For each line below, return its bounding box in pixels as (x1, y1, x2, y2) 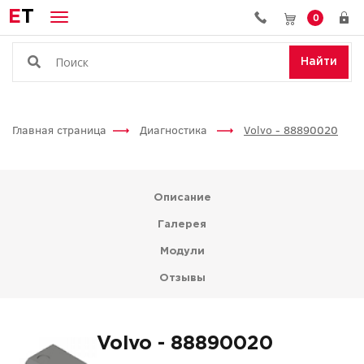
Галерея (158, 220, 206, 229)
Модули (159, 247, 205, 256)
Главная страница (12, 122, 106, 137)
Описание (153, 193, 211, 202)
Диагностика (140, 122, 210, 137)
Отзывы (158, 274, 206, 283)
